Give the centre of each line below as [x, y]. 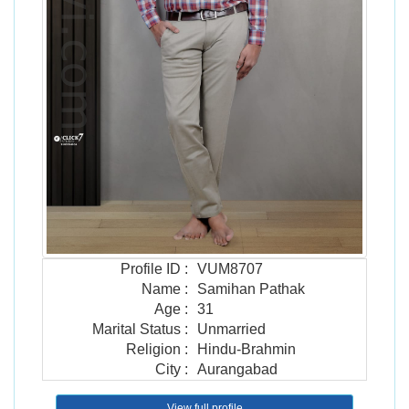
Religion [153, 349]
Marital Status [136, 329]
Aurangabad [237, 369]
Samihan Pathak [251, 289]
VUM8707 [230, 269]
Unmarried [231, 329]
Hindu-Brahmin [246, 349]
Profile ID [151, 269]
